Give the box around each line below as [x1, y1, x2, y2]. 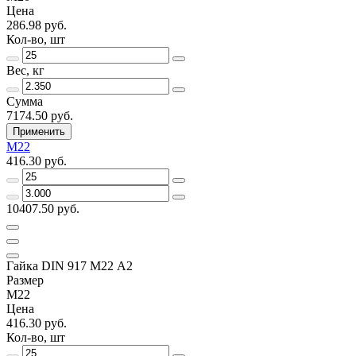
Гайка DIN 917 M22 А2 [6, 258, 133, 273]
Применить [13, 125, 65, 137]
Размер [6, 273, 44, 287]
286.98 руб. [6, 17, 67, 32]
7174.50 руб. [6, 108, 73, 122]
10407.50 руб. [6, 201, 79, 215]
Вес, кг [6, 63, 44, 77]
